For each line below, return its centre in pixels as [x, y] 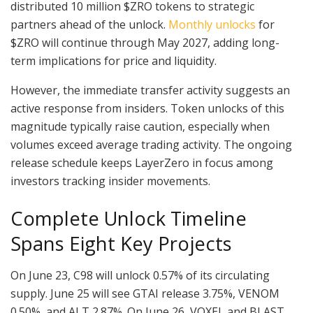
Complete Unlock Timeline [129, 218]
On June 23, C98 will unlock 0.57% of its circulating [140, 275]
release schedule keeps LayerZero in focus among [142, 163]
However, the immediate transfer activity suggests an [150, 90]
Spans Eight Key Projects [121, 243]
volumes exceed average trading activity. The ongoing [151, 145]
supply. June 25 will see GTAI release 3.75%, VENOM [145, 293]
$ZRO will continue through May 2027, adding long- [145, 43]
